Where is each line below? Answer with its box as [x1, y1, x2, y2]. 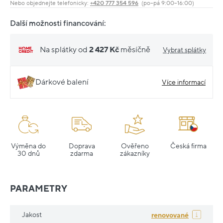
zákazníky [120, 150, 150, 158]
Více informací [162, 78, 206, 86]
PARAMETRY [10, 184, 67, 194]
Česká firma [170, 142, 207, 150]
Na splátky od [40, 45, 89, 54]
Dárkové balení [35, 78, 89, 87]
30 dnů [17, 150, 40, 158]
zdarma [70, 150, 93, 158]
